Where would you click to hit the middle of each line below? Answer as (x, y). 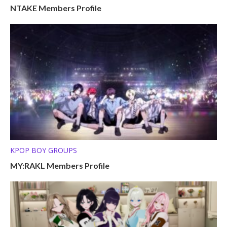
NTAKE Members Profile (56, 8)
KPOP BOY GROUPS (44, 150)
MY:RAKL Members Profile (60, 165)
